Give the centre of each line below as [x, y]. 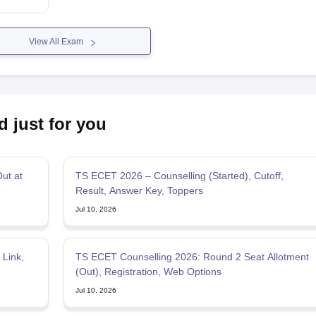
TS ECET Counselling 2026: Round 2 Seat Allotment [192, 256]
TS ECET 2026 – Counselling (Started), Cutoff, [179, 175]
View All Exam [56, 41]
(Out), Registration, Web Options [148, 271]
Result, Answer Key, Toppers [139, 190]
